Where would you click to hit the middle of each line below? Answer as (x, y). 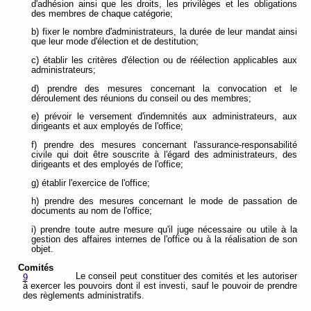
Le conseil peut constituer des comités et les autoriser (186, 277)
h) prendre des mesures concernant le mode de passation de (164, 202)
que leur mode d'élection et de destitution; (115, 42)
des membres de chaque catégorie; (102, 14)
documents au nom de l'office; (92, 211)
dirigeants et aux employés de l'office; (108, 127)
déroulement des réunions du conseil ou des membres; (142, 98)
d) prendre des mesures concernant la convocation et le (164, 89)
